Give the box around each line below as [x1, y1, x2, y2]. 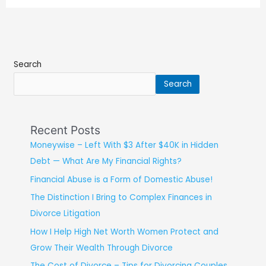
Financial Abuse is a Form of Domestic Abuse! [30, 173, 213, 185]
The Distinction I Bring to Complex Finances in [30, 192, 212, 204]
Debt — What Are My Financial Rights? [30, 156, 182, 167]
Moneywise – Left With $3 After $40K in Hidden [30, 140, 218, 151]
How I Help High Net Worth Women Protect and [30, 226, 218, 237]
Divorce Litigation [30, 208, 100, 220]
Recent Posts [30, 123, 100, 138]
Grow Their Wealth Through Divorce [30, 242, 173, 254]
